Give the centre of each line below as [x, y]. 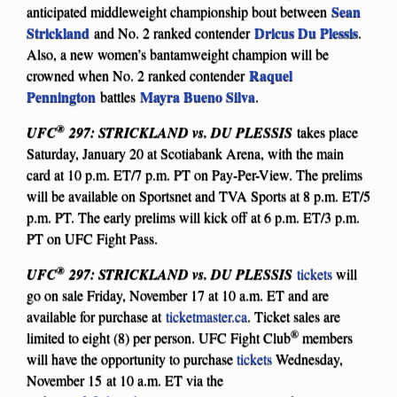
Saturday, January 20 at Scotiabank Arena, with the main [185, 152]
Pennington [61, 96]
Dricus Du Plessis [306, 32]
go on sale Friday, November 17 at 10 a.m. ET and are [178, 294]
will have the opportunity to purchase [132, 358]
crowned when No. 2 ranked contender [138, 74]
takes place [327, 131]
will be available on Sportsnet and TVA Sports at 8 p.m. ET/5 [198, 195]
